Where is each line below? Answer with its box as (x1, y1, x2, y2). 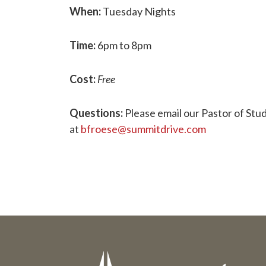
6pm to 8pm (96, 39, 151, 52)
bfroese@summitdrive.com (81, 122, 206, 135)
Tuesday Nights (101, 5, 176, 18)
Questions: (69, 106, 123, 119)
